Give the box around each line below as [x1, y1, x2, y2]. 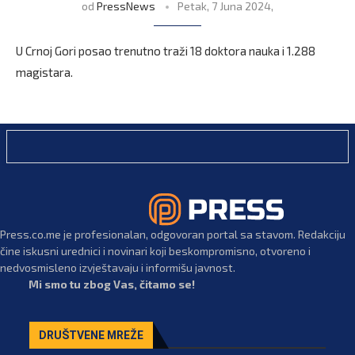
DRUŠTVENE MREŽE [39, 329, 143, 342]
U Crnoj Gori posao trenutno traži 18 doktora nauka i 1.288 [16, 44, 315, 58]
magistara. [16, 65, 73, 79]
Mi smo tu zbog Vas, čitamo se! [29, 277, 195, 291]
